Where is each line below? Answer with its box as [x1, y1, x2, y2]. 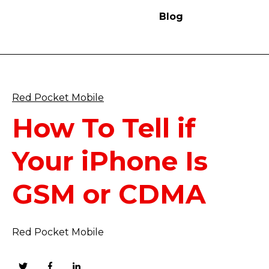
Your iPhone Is [12, 145, 208, 178]
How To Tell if [12, 112, 196, 145]
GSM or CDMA [12, 178, 206, 211]
